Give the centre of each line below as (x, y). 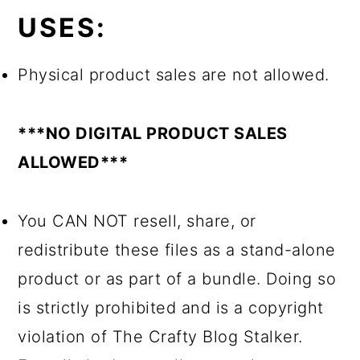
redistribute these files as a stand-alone (177, 250)
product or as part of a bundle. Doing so (177, 278)
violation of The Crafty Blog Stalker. (160, 336)
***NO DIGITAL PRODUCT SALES (153, 133)
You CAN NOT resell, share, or (137, 221)
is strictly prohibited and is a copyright (171, 307)
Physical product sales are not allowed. (174, 74)
